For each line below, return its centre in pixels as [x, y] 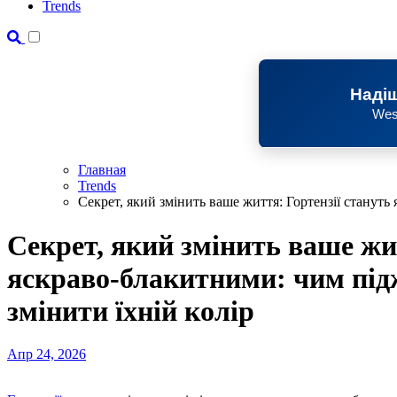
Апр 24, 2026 [47, 354]
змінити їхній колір [131, 311]
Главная [102, 170]
